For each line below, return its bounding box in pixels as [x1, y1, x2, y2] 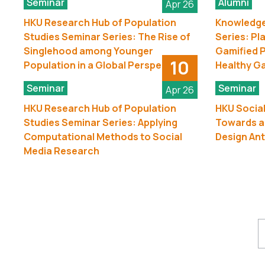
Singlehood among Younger [24, 44, 153, 57]
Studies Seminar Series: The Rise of [24, 30, 190, 43]
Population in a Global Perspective [24, 58, 185, 72]
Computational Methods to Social [24, 130, 182, 143]
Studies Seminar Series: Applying [24, 115, 177, 129]
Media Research [24, 144, 99, 157]
